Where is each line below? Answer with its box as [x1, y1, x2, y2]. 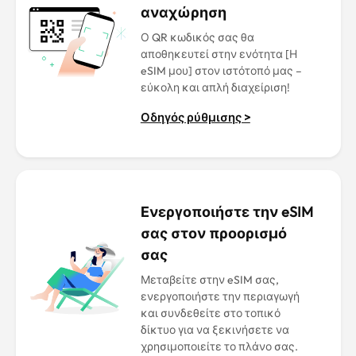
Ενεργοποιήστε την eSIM [140, 203, 313, 221]
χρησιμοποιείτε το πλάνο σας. [140, 339, 298, 354]
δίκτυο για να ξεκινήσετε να [140, 323, 289, 337]
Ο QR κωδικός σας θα [140, 30, 254, 44]
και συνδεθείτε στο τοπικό [140, 306, 281, 320]
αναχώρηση [140, 3, 226, 21]
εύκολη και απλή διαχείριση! [140, 80, 290, 95]
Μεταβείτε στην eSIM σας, [140, 273, 279, 287]
